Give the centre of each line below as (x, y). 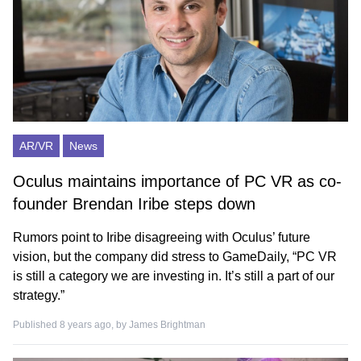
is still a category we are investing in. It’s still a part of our (174, 276)
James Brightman (167, 325)
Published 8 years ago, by (71, 325)
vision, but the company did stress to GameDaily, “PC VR (175, 257)
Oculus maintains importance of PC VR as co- (177, 181)
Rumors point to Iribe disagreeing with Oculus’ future (162, 237)
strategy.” (39, 295)
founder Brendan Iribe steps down (134, 204)
